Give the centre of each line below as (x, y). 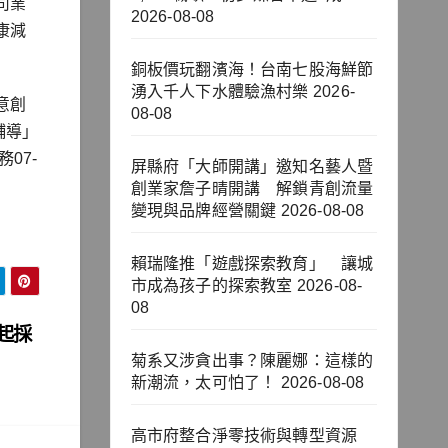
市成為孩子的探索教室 (211, 286)
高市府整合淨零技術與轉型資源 (252, 436)
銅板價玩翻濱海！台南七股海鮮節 (252, 70)
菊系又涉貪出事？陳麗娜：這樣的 (252, 361)
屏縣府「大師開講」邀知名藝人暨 (252, 167)
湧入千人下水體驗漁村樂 (219, 92)
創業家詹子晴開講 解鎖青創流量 (252, 189)
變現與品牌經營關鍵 (203, 211)
